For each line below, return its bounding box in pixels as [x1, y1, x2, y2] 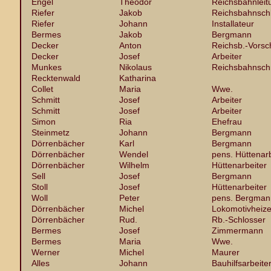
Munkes [31, 62, 62, 72]
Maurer [212, 247, 240, 257]
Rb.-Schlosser [212, 215, 266, 224]
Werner [31, 247, 60, 257]
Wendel [119, 149, 148, 159]
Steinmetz [31, 128, 70, 137]
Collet [31, 84, 53, 94]
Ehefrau [212, 117, 242, 126]
